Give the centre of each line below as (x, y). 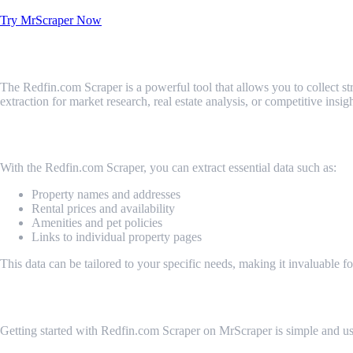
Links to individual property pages (117, 237)
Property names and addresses (106, 195)
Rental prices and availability (103, 209)
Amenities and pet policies (97, 223)
